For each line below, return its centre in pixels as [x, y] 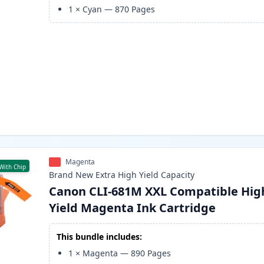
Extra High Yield [127, 175]
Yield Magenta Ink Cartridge [133, 208]
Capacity [178, 175]
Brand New [71, 175]
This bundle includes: [100, 237]
